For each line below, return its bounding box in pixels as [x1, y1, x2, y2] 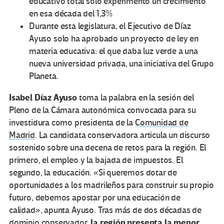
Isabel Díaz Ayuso [9, 92, 77, 104]
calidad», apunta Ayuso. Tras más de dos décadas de [9, 205, 202, 216]
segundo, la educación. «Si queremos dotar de [9, 167, 177, 178]
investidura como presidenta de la [9, 117, 135, 128]
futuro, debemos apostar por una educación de [9, 192, 181, 203]
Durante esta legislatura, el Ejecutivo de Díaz [29, 21, 191, 32]
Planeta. [29, 71, 58, 82]
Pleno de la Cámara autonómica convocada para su [9, 105, 196, 116]
